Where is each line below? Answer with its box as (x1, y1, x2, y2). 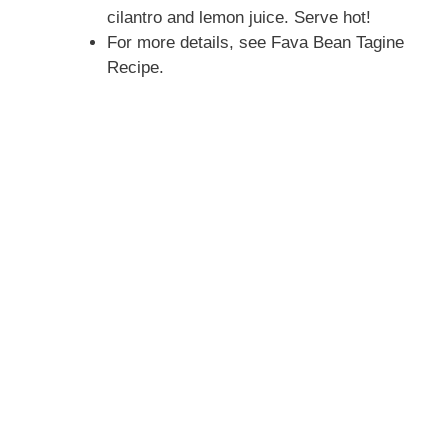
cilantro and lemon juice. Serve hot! (106, 8, 371, 28)
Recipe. (106, 58, 164, 78)
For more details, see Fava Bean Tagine (106, 33, 404, 53)
